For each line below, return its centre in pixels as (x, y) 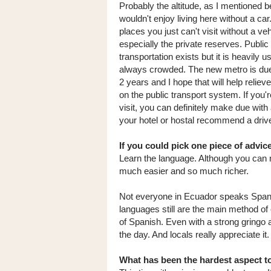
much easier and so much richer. (184, 171)
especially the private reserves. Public (194, 44)
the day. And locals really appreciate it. (194, 234)
